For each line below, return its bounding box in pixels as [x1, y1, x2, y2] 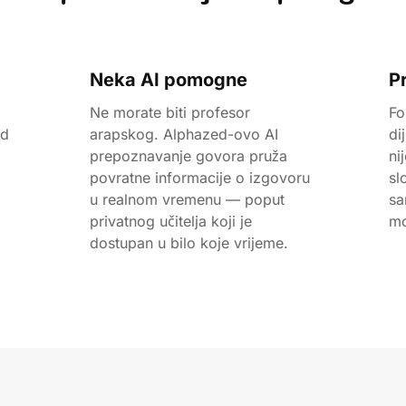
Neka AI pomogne [89, 69, 247, 91]
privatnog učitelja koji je [89, 212, 252, 230]
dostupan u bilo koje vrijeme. [89, 234, 288, 252]
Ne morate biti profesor [89, 103, 250, 121]
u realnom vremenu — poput [89, 190, 285, 208]
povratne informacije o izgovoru [89, 169, 310, 187]
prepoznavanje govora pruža [89, 147, 287, 165]
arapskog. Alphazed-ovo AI [89, 125, 278, 143]
